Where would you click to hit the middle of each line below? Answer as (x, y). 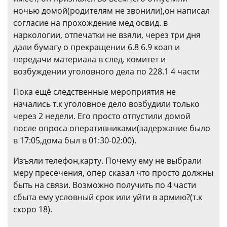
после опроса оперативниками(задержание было (112, 128)
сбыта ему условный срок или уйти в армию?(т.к (108, 197)
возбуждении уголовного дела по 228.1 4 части (106, 71)
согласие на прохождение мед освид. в (90, 23)
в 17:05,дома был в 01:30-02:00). (75, 140)
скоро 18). (33, 209)
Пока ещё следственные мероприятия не (94, 92)
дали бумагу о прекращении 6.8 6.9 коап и (97, 47)
